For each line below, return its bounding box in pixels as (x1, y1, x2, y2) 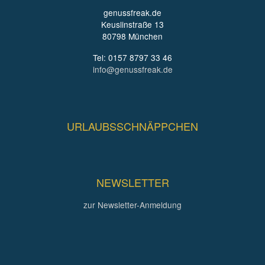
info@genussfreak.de (92, 63, 173, 76)
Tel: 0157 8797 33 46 (93, 51, 172, 64)
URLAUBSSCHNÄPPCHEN (67, 118, 198, 134)
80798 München (102, 30, 163, 43)
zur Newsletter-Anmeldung (83, 198, 182, 211)
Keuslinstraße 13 (101, 18, 164, 31)
